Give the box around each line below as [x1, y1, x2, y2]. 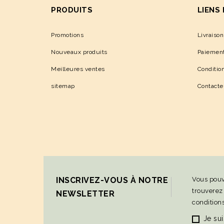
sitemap [51, 82, 75, 90]
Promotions [51, 31, 83, 39]
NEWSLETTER [56, 189, 114, 199]
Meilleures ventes [51, 65, 105, 73]
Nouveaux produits [51, 48, 107, 56]
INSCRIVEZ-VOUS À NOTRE [56, 175, 168, 185]
